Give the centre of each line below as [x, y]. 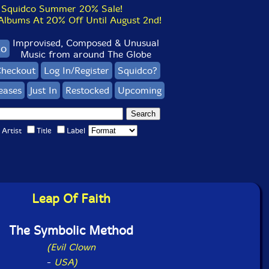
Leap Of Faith [71, 199]
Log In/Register [77, 71]
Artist [11, 131]
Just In [43, 90]
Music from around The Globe [86, 54]
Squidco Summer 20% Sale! [62, 9]
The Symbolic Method [71, 231]
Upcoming [139, 90]
